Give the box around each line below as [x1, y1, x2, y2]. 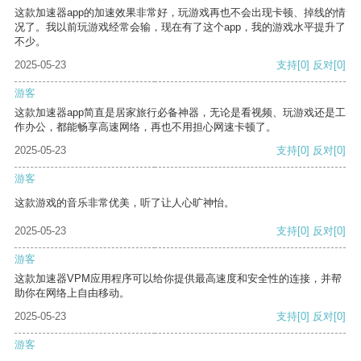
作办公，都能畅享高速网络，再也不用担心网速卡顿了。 [15, 121, 276, 134]
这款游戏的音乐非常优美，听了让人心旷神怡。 [15, 197, 234, 210]
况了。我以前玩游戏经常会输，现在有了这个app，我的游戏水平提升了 [15, 21, 346, 34]
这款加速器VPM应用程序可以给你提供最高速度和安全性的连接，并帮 [15, 272, 342, 285]
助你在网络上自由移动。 [15, 287, 130, 300]
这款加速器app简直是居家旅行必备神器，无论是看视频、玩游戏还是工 [15, 106, 346, 119]
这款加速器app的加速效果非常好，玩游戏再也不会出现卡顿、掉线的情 [15, 6, 346, 19]
